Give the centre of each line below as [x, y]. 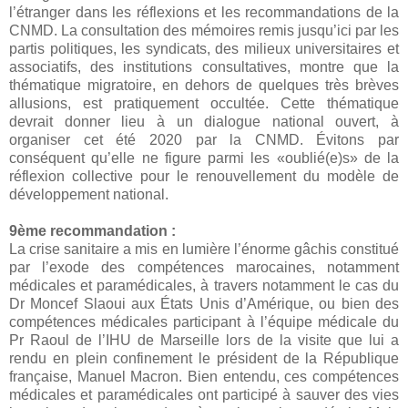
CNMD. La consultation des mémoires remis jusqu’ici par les [204, 31]
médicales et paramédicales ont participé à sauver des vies [204, 395]
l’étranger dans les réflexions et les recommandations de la [204, 13]
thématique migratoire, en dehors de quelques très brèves [204, 86]
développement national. [91, 195]
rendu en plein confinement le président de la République [204, 359]
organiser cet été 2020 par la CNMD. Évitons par [204, 140]
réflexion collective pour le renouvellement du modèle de [204, 177]
